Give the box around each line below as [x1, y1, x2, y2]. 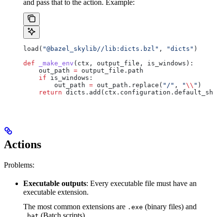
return [23, 88, 62, 96]
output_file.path [77, 66, 143, 74]
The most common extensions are [23, 202, 127, 211]
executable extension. [23, 187, 89, 196]
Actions [4, 138, 41, 151]
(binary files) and [143, 202, 197, 211]
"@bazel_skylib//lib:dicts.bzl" [43, 45, 159, 52]
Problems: [4, 160, 34, 169]
